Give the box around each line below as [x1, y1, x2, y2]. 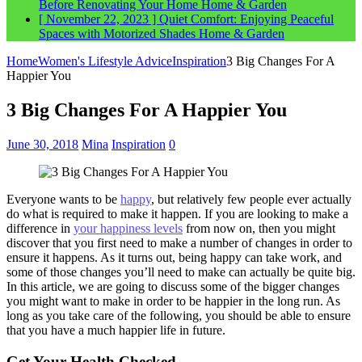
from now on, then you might [183, 221, 335, 235]
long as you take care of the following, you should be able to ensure [6, 308, 351, 322]
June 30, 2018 [6, 137, 78, 151]
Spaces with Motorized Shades [39, 27, 199, 40]
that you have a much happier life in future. [6, 322, 225, 337]
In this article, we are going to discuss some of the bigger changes [6, 279, 339, 293]
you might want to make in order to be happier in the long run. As [6, 293, 340, 308]
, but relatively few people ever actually [151, 192, 351, 206]
